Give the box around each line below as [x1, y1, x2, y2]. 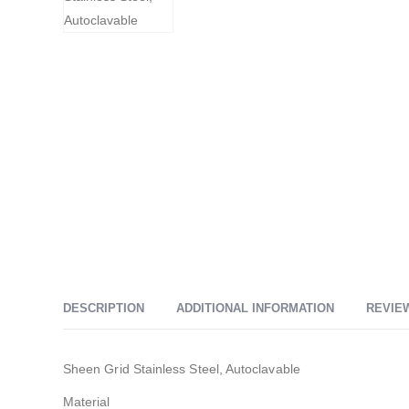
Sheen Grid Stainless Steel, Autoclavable [63, 361, 300, 376]
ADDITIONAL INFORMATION [176, 300, 334, 315]
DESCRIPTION [63, 300, 144, 315]
